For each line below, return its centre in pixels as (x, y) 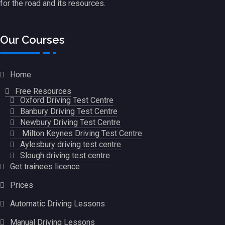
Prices (22, 185)
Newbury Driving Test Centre (70, 123)
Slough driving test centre (65, 156)
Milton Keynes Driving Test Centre (81, 134)
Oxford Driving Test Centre (67, 100)
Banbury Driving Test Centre (69, 111)
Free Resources (43, 91)
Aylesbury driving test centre (71, 145)
